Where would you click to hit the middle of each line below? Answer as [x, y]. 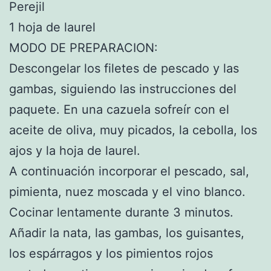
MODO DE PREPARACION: [83, 47]
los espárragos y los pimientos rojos [111, 253]
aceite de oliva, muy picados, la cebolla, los [133, 130]
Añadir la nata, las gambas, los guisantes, [127, 233]
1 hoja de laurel [52, 27]
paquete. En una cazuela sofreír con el [119, 109]
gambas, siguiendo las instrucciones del [123, 89]
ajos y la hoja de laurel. [75, 150]
